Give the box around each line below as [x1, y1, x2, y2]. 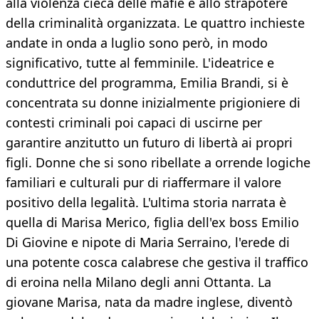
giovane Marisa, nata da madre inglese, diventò [6, 293, 293, 311]
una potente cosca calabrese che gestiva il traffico [6, 253, 308, 271]
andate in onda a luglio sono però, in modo [6, 34, 268, 52]
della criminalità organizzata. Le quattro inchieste [6, 14, 305, 32]
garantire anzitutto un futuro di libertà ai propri [6, 134, 293, 152]
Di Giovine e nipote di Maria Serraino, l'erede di [6, 234, 290, 251]
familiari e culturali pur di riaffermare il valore [6, 174, 281, 192]
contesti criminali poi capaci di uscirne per [6, 114, 262, 132]
